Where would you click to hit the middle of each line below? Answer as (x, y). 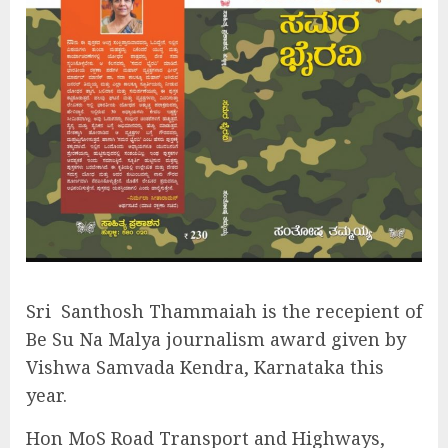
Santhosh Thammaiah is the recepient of (241, 310)
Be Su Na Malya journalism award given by (216, 338)
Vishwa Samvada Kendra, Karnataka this (205, 366)
